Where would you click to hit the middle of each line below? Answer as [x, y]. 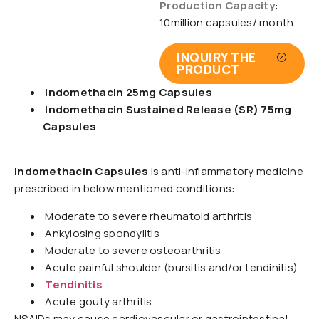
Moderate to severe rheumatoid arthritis [147, 216]
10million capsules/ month [227, 22]
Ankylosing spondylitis [101, 233]
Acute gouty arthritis [98, 302]
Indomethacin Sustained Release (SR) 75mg [167, 109]
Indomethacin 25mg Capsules [127, 92]
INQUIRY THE [216, 57]
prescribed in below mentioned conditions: [125, 188]
